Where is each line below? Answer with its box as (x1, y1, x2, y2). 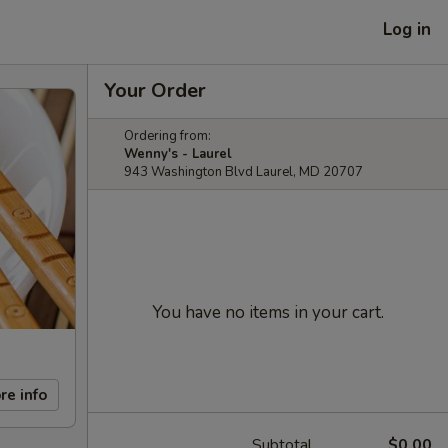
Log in (383, 17, 431, 41)
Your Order (104, 77, 206, 104)
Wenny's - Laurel (124, 145, 232, 163)
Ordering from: (124, 127, 211, 145)
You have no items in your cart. (152, 301, 384, 324)
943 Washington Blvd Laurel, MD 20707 (124, 163, 363, 181)
